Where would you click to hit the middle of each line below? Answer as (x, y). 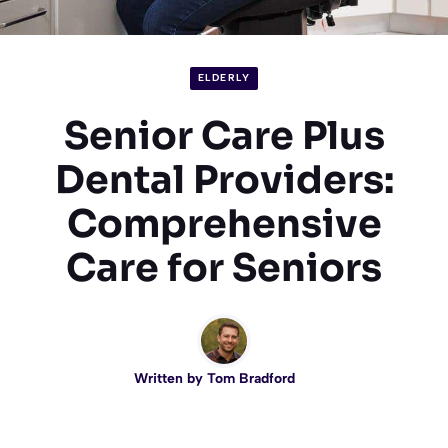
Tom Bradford (250, 379)
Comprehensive (224, 224)
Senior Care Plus (224, 136)
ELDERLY (224, 78)
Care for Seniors (224, 268)
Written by (170, 379)
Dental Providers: (224, 180)
